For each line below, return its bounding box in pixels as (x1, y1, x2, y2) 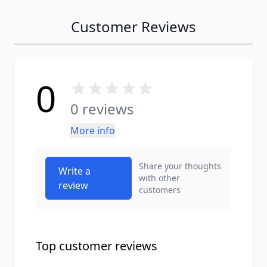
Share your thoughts (139, 160, 222, 172)
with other (139, 172, 181, 184)
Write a (58, 164, 91, 178)
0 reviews (70, 99, 134, 119)
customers (139, 184, 181, 195)
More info (70, 124, 115, 137)
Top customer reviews (36, 238, 157, 254)
